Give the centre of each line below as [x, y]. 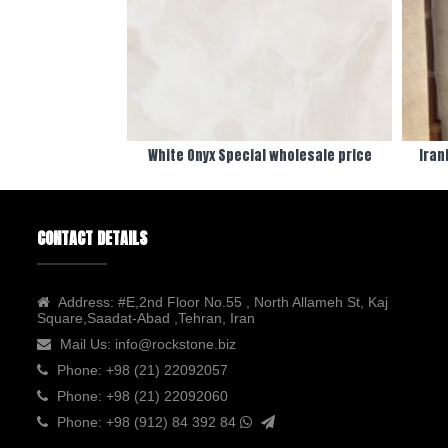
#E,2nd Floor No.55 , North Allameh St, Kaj [251, 302]
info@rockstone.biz [175, 344]
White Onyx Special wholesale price [259, 155]
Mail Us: [87, 344]
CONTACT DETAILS [92, 238]
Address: [86, 302]
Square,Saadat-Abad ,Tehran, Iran [146, 318]
